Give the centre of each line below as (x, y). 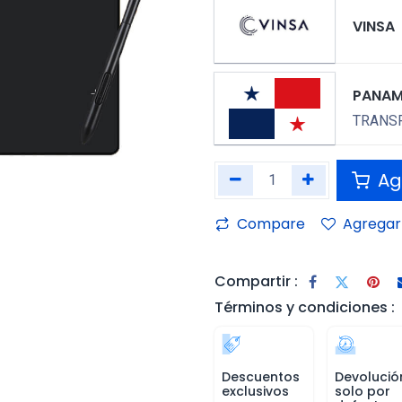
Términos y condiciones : (305, 308)
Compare (271, 224)
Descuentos (261, 377)
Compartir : (256, 281)
